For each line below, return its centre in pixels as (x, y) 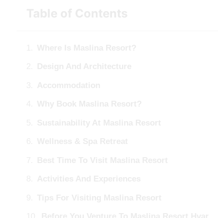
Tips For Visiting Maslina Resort (99, 198)
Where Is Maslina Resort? (87, 48)
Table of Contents (77, 13)
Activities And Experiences (89, 179)
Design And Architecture (84, 67)
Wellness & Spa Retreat (82, 142)
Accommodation (69, 85)
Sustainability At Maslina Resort (99, 123)
